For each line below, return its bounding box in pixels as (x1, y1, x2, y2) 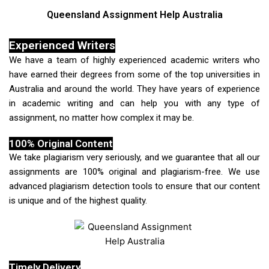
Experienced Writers (9, 38, 115, 52)
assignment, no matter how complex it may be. (9, 112, 194, 123)
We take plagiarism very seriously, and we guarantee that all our (9, 151, 260, 163)
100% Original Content (9, 137, 113, 150)
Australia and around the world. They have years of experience (9, 83, 260, 94)
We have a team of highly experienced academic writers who (9, 54, 260, 65)
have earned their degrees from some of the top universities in (9, 68, 260, 80)
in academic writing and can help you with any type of (9, 97, 260, 109)
